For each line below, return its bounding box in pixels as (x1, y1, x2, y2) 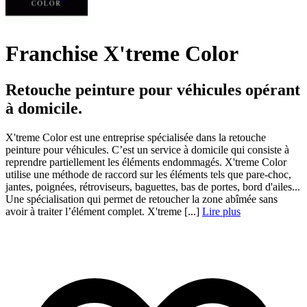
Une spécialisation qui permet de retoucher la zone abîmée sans (5, 193, 278, 206)
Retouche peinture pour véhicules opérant (5, 81, 300, 99)
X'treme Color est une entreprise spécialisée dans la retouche (5, 132, 266, 144)
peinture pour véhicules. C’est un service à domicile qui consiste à (5, 144, 289, 156)
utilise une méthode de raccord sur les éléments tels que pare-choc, (5, 169, 291, 181)
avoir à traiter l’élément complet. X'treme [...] (5, 206, 202, 218)
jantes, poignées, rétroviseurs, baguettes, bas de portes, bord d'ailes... (5, 181, 300, 193)
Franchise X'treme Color (5, 41, 238, 66)
